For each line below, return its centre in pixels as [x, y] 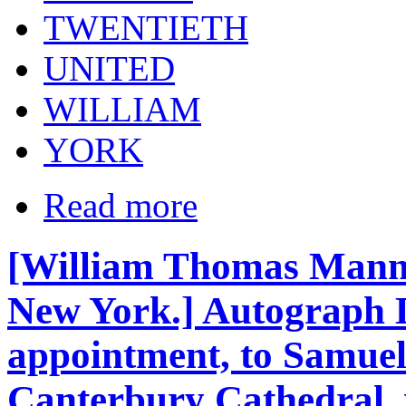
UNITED [109, 69]
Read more [121, 206]
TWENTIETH [146, 28]
